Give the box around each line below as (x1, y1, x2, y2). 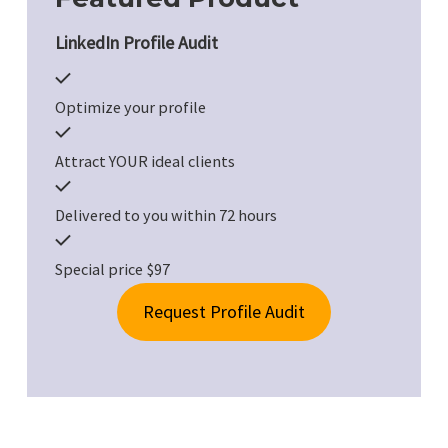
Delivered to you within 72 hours (55, 205, 277, 225)
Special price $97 (55, 259, 170, 279)
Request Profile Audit (143, 300, 305, 324)
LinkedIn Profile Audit (55, 31, 218, 54)
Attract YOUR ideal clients (55, 151, 235, 171)
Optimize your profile (55, 97, 206, 117)
